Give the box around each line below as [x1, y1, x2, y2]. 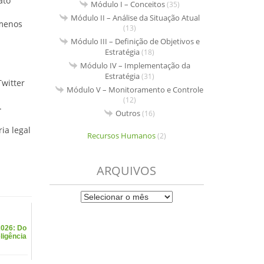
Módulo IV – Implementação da [80, 60, 190, 71]
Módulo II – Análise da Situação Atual [70, 12, 200, 24]
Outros [115, 108, 140, 119]
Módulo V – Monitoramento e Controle [67, 84, 204, 95]
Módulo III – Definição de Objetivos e [70, 36, 200, 47]
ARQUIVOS [97, 163, 157, 179]
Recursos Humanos [87, 130, 156, 141]
